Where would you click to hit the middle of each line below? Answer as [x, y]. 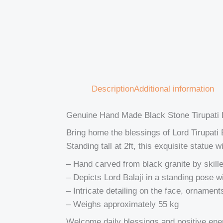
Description [113, 89]
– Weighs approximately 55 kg [123, 204]
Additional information [174, 89]
